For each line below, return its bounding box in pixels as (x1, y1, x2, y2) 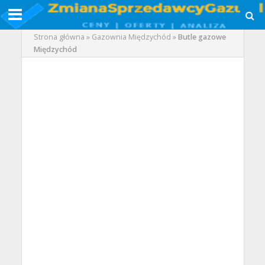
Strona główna (33, 32, 85, 42)
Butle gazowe (177, 32, 226, 42)
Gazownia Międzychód (91, 32, 171, 42)
